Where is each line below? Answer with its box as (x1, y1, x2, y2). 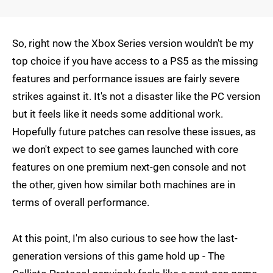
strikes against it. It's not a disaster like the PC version (12, 90, 260, 103)
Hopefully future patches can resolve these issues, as (12, 126, 256, 138)
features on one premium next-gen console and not (12, 161, 246, 174)
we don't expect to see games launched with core (12, 143, 238, 156)
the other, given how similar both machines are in (12, 179, 235, 191)
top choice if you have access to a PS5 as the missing (12, 55, 258, 68)
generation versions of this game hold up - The (12, 250, 225, 263)
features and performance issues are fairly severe (12, 73, 239, 85)
